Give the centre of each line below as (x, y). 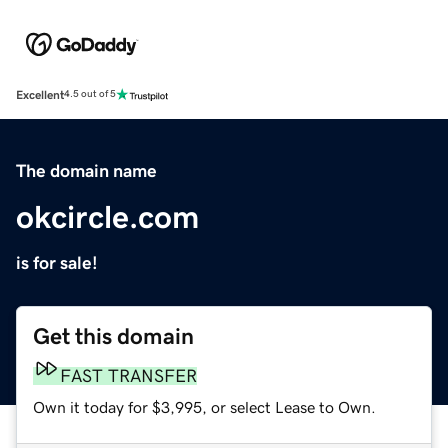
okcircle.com (107, 216)
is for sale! (57, 262)
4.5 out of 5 (90, 94)
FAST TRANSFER (128, 375)
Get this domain (113, 336)
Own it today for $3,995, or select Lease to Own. (204, 406)
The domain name (86, 170)
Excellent (40, 94)
